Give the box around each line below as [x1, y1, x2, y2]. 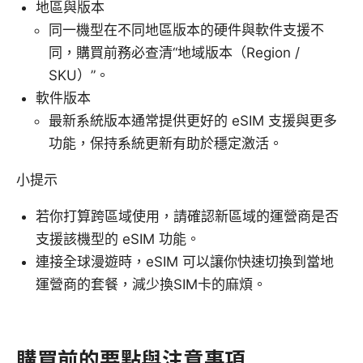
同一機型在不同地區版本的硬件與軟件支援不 [49, 21, 324, 38]
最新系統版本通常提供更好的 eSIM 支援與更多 [49, 112, 337, 129]
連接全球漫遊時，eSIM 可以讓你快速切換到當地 [36, 253, 334, 270]
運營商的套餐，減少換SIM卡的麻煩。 [36, 275, 267, 293]
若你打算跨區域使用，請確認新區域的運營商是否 [36, 207, 339, 224]
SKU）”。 [49, 66, 109, 83]
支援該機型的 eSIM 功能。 [36, 230, 200, 247]
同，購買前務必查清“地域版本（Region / [49, 44, 300, 61]
